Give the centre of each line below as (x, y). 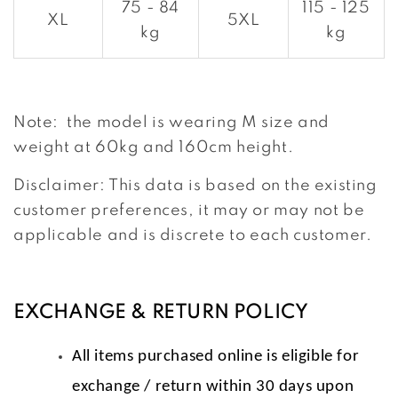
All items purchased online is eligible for (216, 356)
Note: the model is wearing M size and (171, 122)
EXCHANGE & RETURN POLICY (161, 313)
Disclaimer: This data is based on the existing (195, 185)
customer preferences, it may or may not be (189, 210)
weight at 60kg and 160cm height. (154, 147)
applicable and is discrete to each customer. (193, 235)
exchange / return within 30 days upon (213, 386)
